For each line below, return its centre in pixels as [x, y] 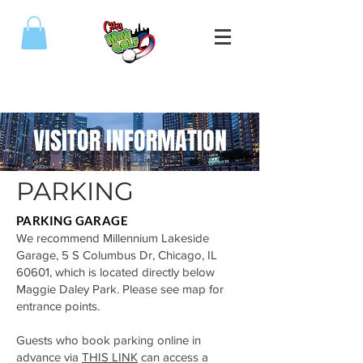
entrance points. [58, 305]
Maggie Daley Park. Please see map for [120, 288]
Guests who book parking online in [109, 340]
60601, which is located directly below [115, 271]
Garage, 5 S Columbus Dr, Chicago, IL [117, 254]
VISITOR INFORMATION [130, 141]
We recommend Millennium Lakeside [113, 237]
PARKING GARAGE [73, 220]
